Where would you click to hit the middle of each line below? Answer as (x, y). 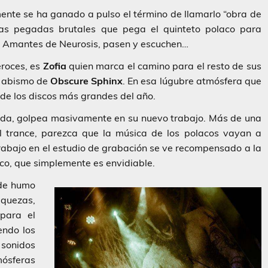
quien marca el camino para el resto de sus (165, 66)
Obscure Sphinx (87, 81)
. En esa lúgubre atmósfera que (192, 81)
